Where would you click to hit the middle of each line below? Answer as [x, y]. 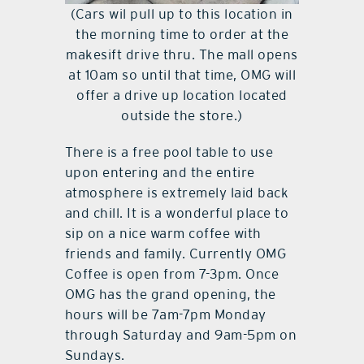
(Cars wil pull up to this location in [182, 13]
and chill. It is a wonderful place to [177, 212]
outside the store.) [182, 115]
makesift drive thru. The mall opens [182, 54]
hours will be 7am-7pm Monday [165, 314]
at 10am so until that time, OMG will [182, 74]
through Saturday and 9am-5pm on [181, 334]
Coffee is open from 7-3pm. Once [172, 273]
